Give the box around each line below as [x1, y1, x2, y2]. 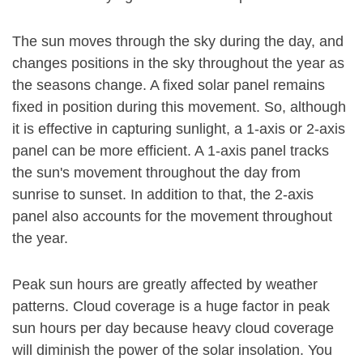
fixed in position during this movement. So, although [12, 99, 346, 115]
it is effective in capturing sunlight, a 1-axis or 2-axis [12, 121, 345, 137]
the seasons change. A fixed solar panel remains [12, 77, 325, 93]
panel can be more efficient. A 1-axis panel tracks [12, 143, 329, 159]
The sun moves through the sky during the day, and [12, 33, 344, 49]
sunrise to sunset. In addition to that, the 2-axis [12, 186, 314, 203]
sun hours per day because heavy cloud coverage [12, 320, 334, 336]
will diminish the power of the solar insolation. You [12, 342, 332, 358]
